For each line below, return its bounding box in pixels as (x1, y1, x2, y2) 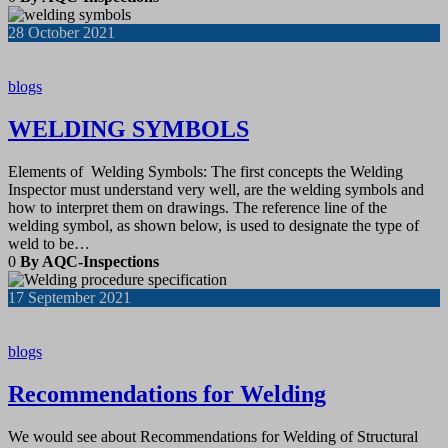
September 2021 (28, 289, 131, 307)
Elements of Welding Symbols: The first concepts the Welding (8, 163, 403, 181)
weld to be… (8, 235, 90, 253)
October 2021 (28, 24, 115, 42)
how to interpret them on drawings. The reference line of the (8, 199, 387, 217)
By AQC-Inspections (20, 253, 163, 271)
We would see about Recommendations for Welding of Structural (8, 427, 418, 445)
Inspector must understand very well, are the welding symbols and (8, 181, 424, 199)
